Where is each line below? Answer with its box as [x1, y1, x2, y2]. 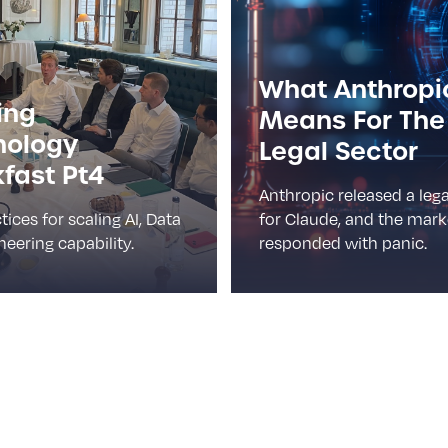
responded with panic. [259, 233, 427, 253]
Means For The [259, 104, 445, 137]
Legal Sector [259, 135, 418, 168]
